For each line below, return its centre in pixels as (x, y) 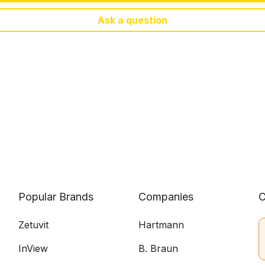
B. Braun (158, 248)
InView (33, 248)
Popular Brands (56, 197)
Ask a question (132, 20)
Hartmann (161, 225)
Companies (166, 197)
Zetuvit (33, 225)
